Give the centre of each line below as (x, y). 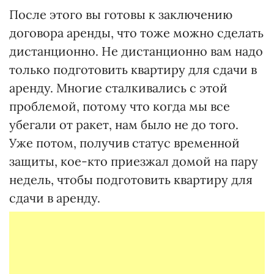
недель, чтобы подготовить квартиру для (131, 179)
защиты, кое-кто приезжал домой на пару (134, 161)
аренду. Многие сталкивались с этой (118, 87)
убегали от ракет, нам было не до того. (124, 124)
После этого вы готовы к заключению (121, 14)
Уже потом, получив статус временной (124, 143)
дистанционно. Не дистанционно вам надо (136, 51)
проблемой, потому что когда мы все (120, 106)
